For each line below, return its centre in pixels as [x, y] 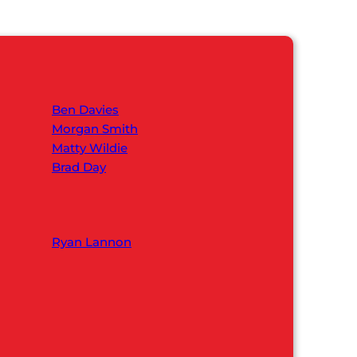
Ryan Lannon [92, 241]
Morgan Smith [95, 128]
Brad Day [79, 167]
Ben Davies [85, 109]
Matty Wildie [90, 147]
